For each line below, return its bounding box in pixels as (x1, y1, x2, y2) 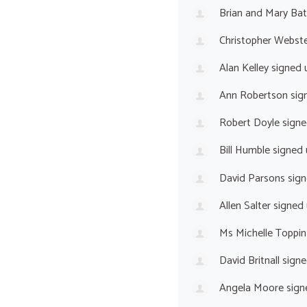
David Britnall (219, 251, 280, 270)
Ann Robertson (219, 86, 288, 106)
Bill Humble (219, 141, 270, 160)
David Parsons (219, 169, 285, 188)
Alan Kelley (219, 59, 269, 77)
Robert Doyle (219, 114, 280, 133)
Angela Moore (219, 279, 284, 297)
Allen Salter (219, 196, 271, 215)
